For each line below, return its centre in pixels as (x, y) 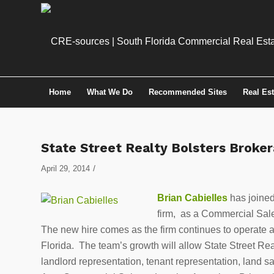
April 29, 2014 (65, 168)
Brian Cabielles (192, 198)
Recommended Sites (188, 92)
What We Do (110, 92)
